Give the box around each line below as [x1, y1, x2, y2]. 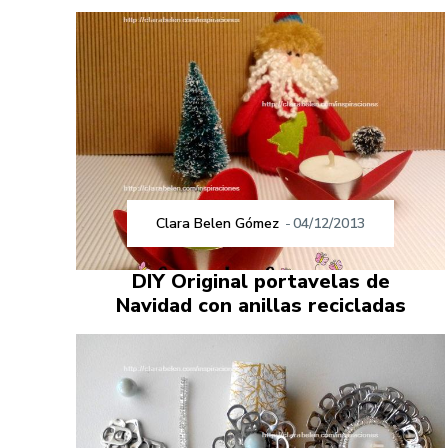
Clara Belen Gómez [156, 214, 280, 234]
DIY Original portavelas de [131, 268, 390, 296]
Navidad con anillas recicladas [115, 292, 406, 320]
